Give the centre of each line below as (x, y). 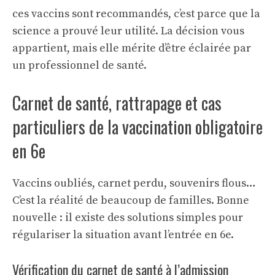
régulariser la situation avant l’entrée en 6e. (123, 234)
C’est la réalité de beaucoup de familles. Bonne (131, 200)
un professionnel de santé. (79, 65)
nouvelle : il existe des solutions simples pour (128, 217)
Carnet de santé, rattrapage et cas (117, 103)
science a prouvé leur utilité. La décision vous (128, 31)
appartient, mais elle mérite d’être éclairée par (132, 48)
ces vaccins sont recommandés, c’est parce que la (136, 14)
